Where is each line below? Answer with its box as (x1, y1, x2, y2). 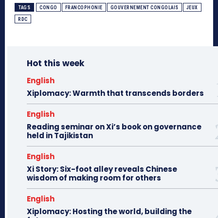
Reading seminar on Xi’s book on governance (27, 122, 201, 132)
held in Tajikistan (27, 130, 93, 141)
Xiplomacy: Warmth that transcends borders (27, 88, 204, 99)
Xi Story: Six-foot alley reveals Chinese (27, 164, 177, 175)
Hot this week (27, 57, 84, 70)
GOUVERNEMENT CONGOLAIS (110, 5, 179, 11)
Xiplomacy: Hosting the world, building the (27, 206, 192, 217)
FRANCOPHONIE (65, 5, 103, 11)
